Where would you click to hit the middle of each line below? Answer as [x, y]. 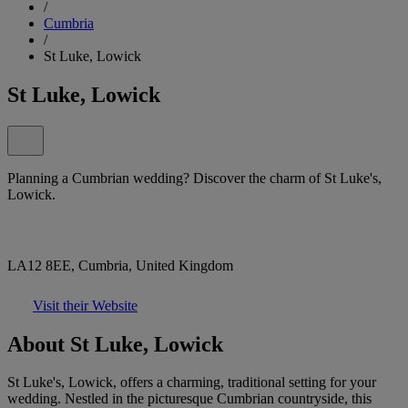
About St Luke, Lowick [115, 344]
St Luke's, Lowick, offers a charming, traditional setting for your [192, 382]
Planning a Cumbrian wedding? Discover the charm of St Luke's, [194, 178]
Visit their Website [85, 305]
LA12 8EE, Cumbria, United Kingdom [120, 265]
